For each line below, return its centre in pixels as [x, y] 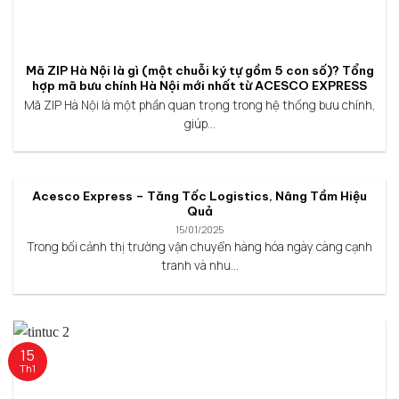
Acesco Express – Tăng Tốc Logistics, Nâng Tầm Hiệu [199, 196]
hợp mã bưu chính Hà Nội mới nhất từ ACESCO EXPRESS [199, 86]
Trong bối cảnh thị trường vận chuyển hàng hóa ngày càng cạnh [199, 247]
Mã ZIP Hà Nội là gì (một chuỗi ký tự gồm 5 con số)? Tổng [199, 71]
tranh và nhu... [199, 266]
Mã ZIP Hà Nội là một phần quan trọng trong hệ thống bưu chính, [199, 106]
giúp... [199, 124]
